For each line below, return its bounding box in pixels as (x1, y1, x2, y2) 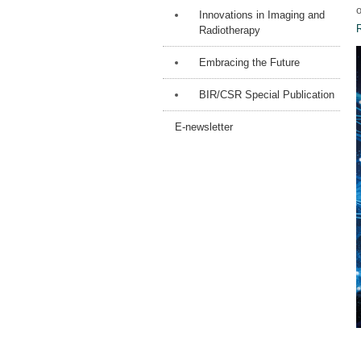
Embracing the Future (199, 56, 300, 69)
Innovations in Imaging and (199, 9, 325, 22)
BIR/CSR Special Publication (199, 89, 334, 102)
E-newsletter (175, 121, 233, 134)
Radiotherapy (199, 24, 260, 37)
